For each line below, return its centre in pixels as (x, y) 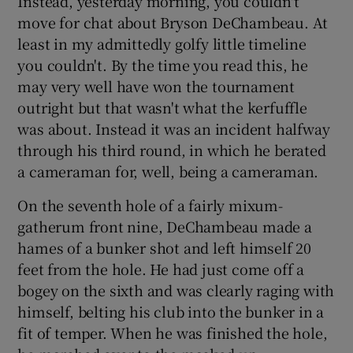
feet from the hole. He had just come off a (161, 268)
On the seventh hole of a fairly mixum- (150, 204)
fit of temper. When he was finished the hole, (173, 332)
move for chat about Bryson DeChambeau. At (173, 22)
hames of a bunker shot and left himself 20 (165, 247)
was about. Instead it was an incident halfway (174, 128)
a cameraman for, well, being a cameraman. (168, 171)
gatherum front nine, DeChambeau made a (165, 226)
